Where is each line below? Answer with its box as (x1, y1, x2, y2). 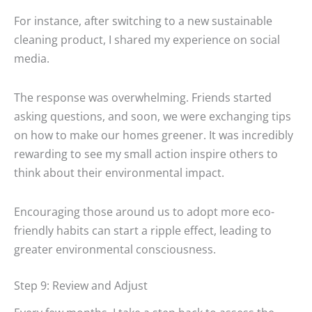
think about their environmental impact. (14, 164, 224, 180)
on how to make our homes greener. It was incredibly (14, 126, 293, 143)
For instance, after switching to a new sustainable (14, 13, 272, 29)
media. (14, 50, 49, 67)
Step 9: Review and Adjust (14, 276, 148, 293)
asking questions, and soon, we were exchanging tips (14, 107, 291, 124)
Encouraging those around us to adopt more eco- (14, 203, 274, 219)
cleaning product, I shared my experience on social (14, 31, 280, 48)
